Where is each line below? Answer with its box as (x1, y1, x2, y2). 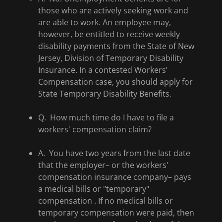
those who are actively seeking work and (38, 5, 188, 16)
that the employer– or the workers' (38, 160, 168, 170)
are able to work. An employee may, (38, 17, 171, 28)
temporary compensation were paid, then (38, 207, 194, 218)
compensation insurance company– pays (38, 171, 191, 182)
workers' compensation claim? (38, 124, 156, 135)
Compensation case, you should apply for (38, 76, 193, 87)
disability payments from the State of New (38, 41, 194, 52)
